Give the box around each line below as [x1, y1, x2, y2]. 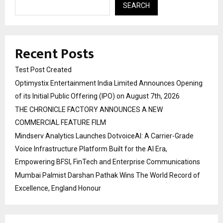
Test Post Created [15, 65, 72, 74]
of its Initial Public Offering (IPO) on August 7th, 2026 [15, 92, 180, 100]
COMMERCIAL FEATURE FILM [15, 118, 106, 126]
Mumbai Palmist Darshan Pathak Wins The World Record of [15, 171, 200, 179]
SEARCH [123, 1, 150, 9]
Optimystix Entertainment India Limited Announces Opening [15, 79, 203, 87]
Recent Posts [15, 42, 94, 66]
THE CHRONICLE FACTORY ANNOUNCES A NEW [15, 105, 163, 113]
